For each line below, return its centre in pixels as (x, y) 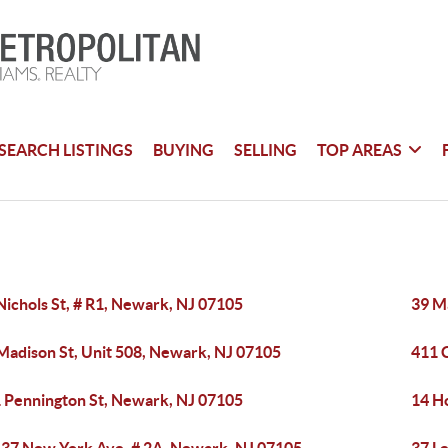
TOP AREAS (360, 149)
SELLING (266, 149)
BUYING (184, 149)
